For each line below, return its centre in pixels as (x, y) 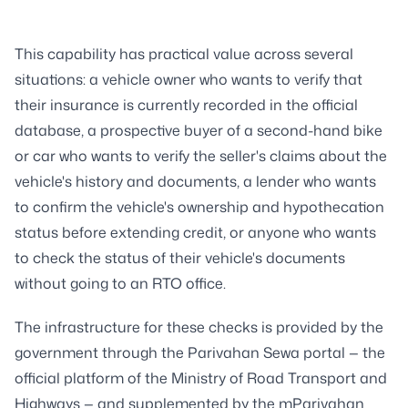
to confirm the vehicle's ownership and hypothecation (199, 206)
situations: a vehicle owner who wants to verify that (189, 79)
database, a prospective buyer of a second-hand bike (199, 130)
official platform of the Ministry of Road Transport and (201, 377)
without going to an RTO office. (120, 283)
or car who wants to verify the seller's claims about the (201, 155)
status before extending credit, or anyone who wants (195, 232)
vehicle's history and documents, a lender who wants (195, 181)
